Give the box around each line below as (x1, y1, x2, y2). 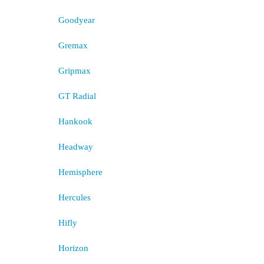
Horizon (58, 243, 88, 253)
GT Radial (58, 91, 96, 101)
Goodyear (58, 15, 95, 25)
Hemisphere (58, 167, 103, 177)
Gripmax (58, 66, 91, 75)
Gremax (58, 41, 88, 50)
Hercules (58, 193, 91, 202)
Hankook (58, 117, 93, 126)
